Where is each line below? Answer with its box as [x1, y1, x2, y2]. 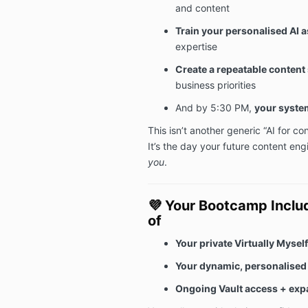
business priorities [175, 78, 256, 91]
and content [175, 1, 230, 14]
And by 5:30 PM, [175, 101, 254, 113]
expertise [175, 40, 217, 52]
